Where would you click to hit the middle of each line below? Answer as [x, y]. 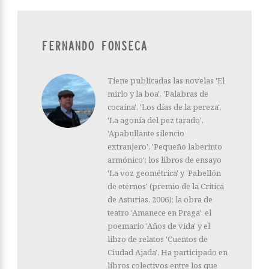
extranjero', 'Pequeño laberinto [165, 147]
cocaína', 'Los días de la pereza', [165, 107]
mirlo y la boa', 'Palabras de [158, 94]
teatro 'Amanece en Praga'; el [159, 213]
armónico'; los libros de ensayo [165, 160]
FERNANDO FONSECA [94, 47]
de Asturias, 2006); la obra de [160, 200]
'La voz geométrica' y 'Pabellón [164, 173]
